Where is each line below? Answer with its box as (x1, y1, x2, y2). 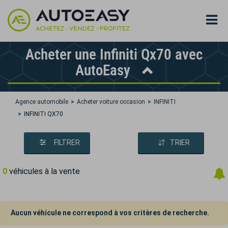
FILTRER (53, 138, 80, 147)
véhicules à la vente (7, 166, 80, 176)
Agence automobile (15, 98, 68, 105)
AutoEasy (75, 62, 134, 79)
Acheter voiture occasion (77, 98, 145, 105)
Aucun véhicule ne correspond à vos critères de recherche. (11, 209, 209, 217)
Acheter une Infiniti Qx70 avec (25, 46, 203, 63)
